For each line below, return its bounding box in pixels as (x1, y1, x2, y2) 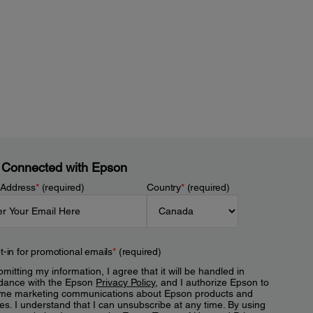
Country (147, 182, 182, 194)
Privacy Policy (96, 277, 156, 289)
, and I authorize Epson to (155, 277, 270, 289)
